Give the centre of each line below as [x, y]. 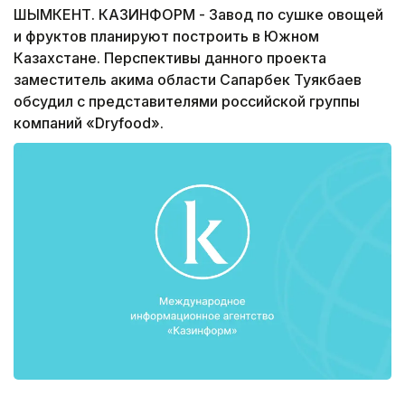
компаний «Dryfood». [89, 123]
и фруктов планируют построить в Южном [166, 37]
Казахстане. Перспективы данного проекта [170, 58]
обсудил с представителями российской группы [187, 102]
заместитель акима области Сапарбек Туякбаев [188, 80]
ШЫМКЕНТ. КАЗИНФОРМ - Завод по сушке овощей [198, 15]
